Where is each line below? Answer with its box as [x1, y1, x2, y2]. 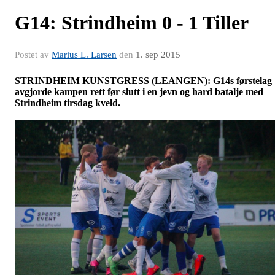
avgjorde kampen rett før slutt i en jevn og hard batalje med [15, 87, 263, 97]
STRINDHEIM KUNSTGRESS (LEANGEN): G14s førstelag [15, 76, 272, 86]
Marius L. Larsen [52, 50, 117, 60]
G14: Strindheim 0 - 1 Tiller [15, 12, 249, 34]
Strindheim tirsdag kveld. [15, 98, 120, 108]
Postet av [15, 50, 52, 60]
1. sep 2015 [136, 50, 180, 60]
